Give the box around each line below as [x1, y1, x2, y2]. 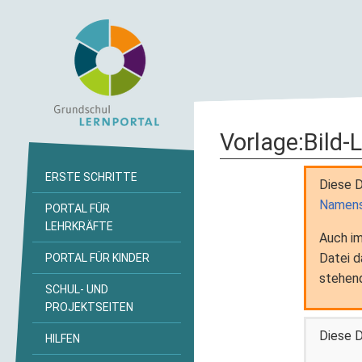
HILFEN [45, 332, 80, 345]
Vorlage [220, 128, 298, 156]
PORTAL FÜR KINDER [45, 251, 149, 264]
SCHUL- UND [45, 283, 108, 296]
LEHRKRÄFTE [45, 220, 113, 233]
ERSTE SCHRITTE [45, 170, 137, 183]
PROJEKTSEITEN [45, 301, 133, 314]
